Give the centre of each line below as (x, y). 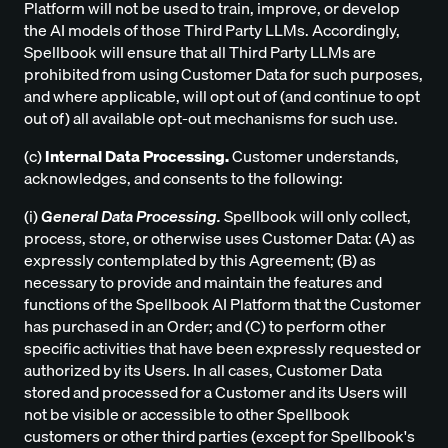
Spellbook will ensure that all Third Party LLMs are (200, 52)
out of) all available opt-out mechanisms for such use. (211, 118)
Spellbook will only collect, (316, 216)
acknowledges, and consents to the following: (183, 178)
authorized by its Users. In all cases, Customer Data (203, 370)
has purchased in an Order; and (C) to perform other (205, 326)
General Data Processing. (131, 216)
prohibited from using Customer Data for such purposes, (223, 74)
